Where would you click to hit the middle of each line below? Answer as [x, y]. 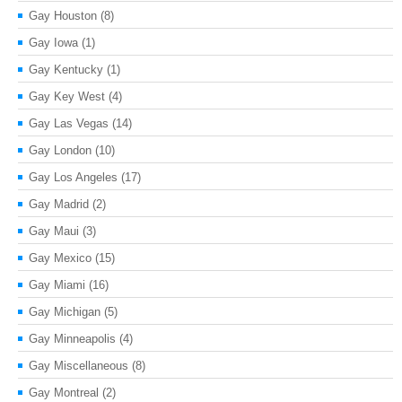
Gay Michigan [65, 311]
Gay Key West [67, 96]
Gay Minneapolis [72, 338]
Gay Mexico [60, 258]
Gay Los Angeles [73, 177]
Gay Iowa [53, 42]
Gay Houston [63, 15]
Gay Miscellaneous [79, 365]
